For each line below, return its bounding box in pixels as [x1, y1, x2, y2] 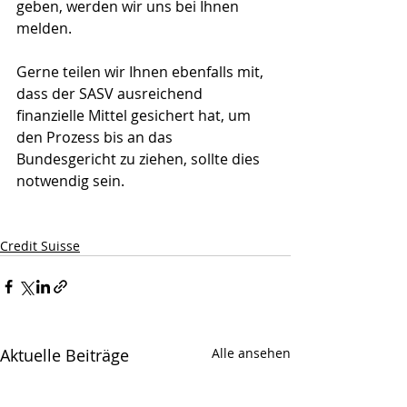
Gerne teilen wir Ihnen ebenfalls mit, [16, 62, 267, 82]
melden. [16, 18, 72, 38]
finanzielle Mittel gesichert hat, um [16, 105, 254, 125]
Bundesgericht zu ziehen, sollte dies [16, 149, 263, 169]
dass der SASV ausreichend [16, 84, 206, 104]
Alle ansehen [212, 344, 291, 362]
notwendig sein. [16, 171, 124, 191]
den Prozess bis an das [16, 127, 176, 147]
